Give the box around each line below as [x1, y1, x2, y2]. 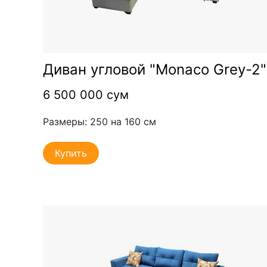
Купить [55, 147, 87, 159]
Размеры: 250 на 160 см [43, 115, 156, 128]
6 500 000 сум [43, 87, 129, 102]
